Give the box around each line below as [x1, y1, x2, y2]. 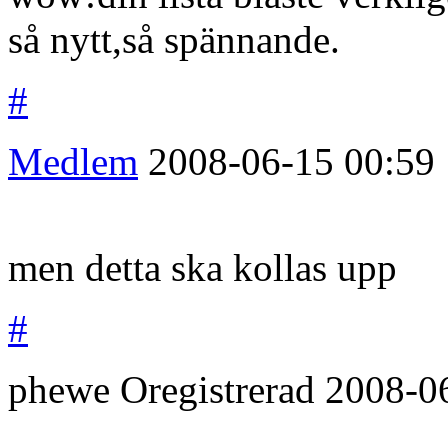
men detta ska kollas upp [8, 245, 397, 289]
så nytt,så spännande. [8, 17, 340, 61]
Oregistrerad [120, 367, 325, 411]
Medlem [8, 139, 138, 183]
